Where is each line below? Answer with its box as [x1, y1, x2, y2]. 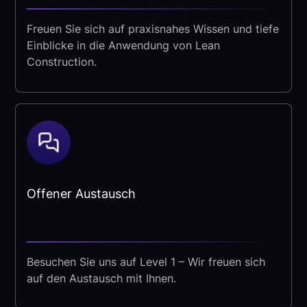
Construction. [27, 55, 97, 69]
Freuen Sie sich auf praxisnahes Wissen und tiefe [27, 22, 280, 36]
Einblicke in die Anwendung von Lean [27, 38, 221, 53]
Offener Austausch [27, 186, 136, 201]
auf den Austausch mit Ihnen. [27, 271, 177, 286]
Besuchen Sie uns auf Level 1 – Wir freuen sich [27, 255, 266, 269]
